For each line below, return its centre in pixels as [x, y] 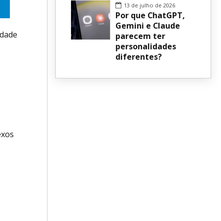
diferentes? [139, 57]
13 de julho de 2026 [149, 5]
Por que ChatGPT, [150, 16]
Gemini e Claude [148, 26]
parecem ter [140, 36]
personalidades [146, 47]
